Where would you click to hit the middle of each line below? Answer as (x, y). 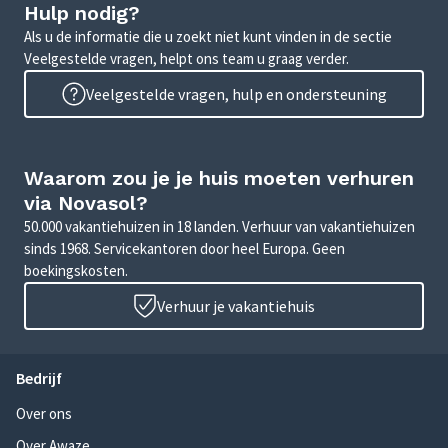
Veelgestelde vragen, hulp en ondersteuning (236, 94)
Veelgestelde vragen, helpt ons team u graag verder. (186, 59)
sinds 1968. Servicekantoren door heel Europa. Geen (184, 249)
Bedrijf (39, 378)
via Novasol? (86, 203)
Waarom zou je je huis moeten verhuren (219, 178)
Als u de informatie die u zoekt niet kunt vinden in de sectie (208, 37)
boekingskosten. (76, 271)
